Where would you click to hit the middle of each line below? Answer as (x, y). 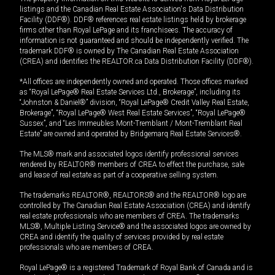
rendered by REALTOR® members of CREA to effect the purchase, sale (132, 165)
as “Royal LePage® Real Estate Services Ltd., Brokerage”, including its (130, 92)
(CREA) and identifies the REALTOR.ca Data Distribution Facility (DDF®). (137, 62)
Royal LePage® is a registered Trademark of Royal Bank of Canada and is (136, 268)
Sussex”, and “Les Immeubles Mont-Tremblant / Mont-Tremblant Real (131, 124)
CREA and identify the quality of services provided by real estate (122, 237)
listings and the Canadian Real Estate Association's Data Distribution (132, 10)
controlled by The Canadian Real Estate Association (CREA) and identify (135, 206)
